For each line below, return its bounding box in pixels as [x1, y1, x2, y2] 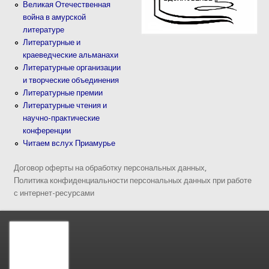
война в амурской [23, 13, 86, 22]
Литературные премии [23, 88, 103, 98]
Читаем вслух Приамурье [23, 139, 116, 148]
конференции [23, 126, 71, 136]
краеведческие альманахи [23, 50, 119, 60]
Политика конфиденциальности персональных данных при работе [14, 175, 252, 185]
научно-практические [23, 113, 100, 123]
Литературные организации [23, 63, 121, 73]
